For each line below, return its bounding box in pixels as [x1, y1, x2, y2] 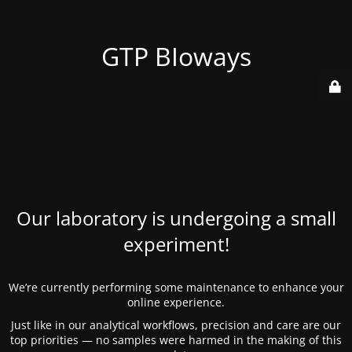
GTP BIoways [101, 39, 251, 73]
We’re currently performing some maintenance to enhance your [8, 280, 344, 295]
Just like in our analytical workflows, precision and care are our [11, 317, 341, 332]
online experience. [127, 295, 225, 310]
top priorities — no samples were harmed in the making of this [10, 332, 342, 347]
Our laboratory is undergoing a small [16, 205, 336, 231]
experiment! [123, 231, 229, 257]
